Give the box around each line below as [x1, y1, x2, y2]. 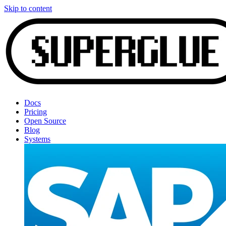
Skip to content [4, 4, 52, 13]
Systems [24, 135, 50, 143]
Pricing [24, 107, 47, 116]
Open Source [24, 117, 66, 125]
